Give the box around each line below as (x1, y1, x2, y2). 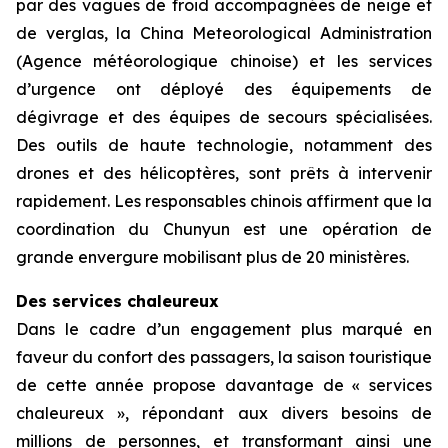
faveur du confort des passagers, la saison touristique (16, 347, 432, 367)
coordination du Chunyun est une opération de (16, 219, 432, 239)
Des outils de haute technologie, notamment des (16, 135, 432, 155)
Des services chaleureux (16, 291, 219, 311)
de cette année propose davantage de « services (16, 375, 432, 395)
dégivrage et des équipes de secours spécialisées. (16, 107, 432, 127)
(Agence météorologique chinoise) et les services (16, 51, 432, 71)
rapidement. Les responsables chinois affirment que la (16, 191, 432, 211)
